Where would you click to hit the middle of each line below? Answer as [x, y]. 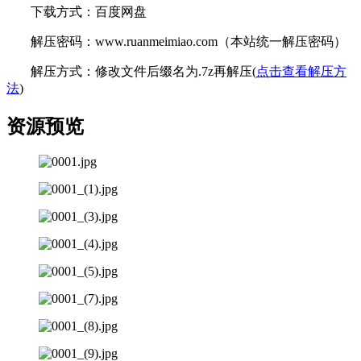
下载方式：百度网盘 [89, 11]
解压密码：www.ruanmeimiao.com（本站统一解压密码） [189, 41]
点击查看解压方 [301, 71]
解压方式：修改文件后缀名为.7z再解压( [143, 71]
